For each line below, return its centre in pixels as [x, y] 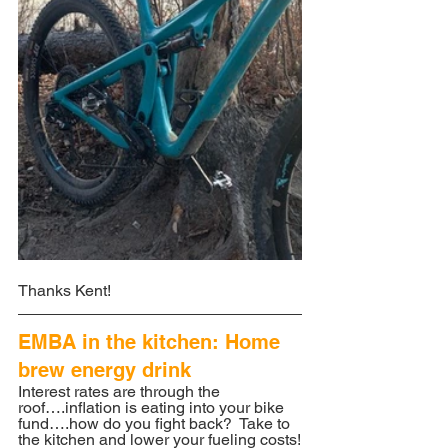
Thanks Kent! [64, 291]
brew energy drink [104, 370]
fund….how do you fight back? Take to [156, 424]
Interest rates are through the [121, 392]
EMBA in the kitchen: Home [152, 342]
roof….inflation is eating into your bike [153, 408]
